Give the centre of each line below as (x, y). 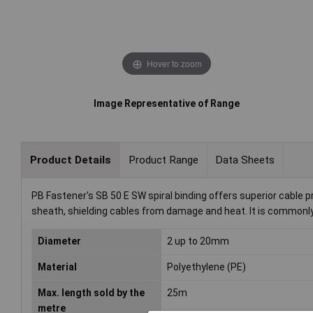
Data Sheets (245, 160)
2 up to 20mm (198, 241)
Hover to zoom (174, 63)
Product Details (70, 160)
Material (57, 267)
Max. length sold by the (91, 293)
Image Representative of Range (167, 104)
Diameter (59, 241)
